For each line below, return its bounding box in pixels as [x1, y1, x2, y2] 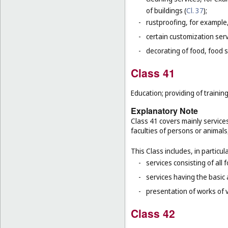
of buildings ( [146, 5, 186, 15]
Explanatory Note [131, 105, 198, 117]
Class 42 [131, 206, 175, 221]
